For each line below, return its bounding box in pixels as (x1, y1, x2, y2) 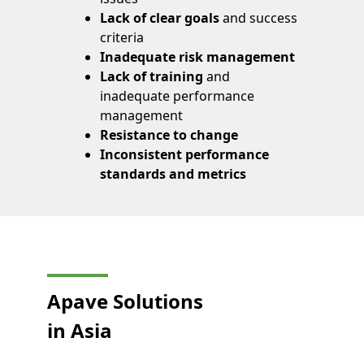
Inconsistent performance (100, 145, 270, 164)
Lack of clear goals (100, 9, 223, 28)
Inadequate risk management (100, 48, 296, 67)
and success (223, 9, 298, 28)
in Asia (47, 317, 113, 344)
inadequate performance (100, 87, 255, 106)
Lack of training (100, 67, 207, 86)
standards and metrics (100, 165, 247, 184)
